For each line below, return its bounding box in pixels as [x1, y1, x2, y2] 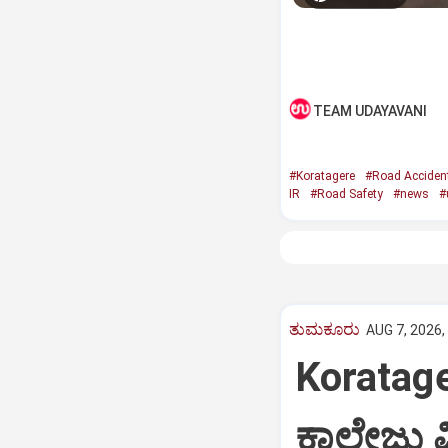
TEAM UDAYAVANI [312, 103, 427, 119]
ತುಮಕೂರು [288, 319, 360, 339]
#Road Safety [309, 187, 383, 201]
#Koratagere [288, 169, 355, 183]
